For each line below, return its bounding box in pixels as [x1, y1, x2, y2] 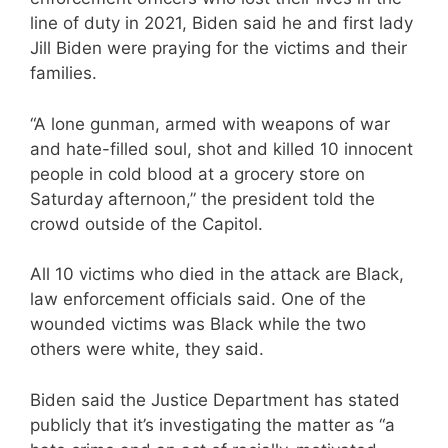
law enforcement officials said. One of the [30, 289, 366, 310]
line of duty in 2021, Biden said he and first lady [30, 13, 413, 34]
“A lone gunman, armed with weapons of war [30, 113, 390, 134]
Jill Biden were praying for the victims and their [30, 38, 407, 59]
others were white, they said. [30, 339, 264, 360]
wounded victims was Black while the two [30, 314, 366, 335]
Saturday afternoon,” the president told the [30, 188, 375, 209]
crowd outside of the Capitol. [30, 213, 263, 234]
